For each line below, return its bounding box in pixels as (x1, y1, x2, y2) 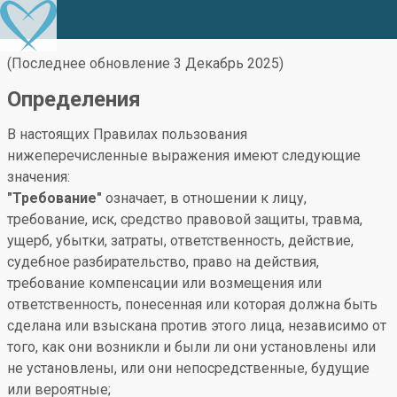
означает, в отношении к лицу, (102, 190, 307, 206)
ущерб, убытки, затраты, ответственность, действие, (7, 232, 354, 249)
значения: (7, 168, 70, 185)
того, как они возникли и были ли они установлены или (7, 339, 376, 355)
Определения (7, 87, 141, 112)
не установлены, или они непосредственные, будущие (7, 360, 370, 377)
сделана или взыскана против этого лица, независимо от (7, 317, 386, 334)
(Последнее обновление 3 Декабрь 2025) (7, 55, 284, 72)
